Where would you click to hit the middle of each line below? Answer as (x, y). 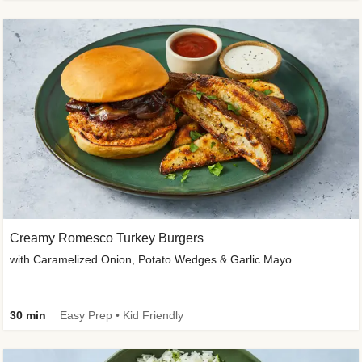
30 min (28, 315)
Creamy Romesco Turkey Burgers (107, 238)
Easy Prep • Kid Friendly (122, 315)
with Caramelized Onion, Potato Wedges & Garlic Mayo (151, 259)
